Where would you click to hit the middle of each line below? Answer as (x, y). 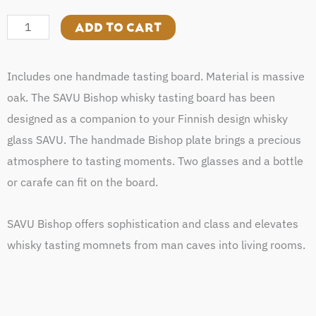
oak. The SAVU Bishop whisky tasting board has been (141, 98)
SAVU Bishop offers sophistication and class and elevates (153, 223)
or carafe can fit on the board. (83, 182)
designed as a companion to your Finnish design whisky (147, 119)
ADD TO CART (118, 27)
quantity (28, 26)
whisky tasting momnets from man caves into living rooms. (156, 244)
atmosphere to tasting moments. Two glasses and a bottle (155, 161)
